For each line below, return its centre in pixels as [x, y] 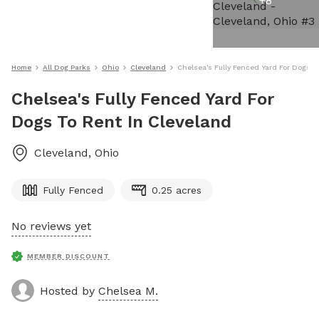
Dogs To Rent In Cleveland [121, 122]
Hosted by [69, 291]
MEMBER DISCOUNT [68, 256]
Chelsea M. [128, 291]
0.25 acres [177, 190]
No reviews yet [51, 226]
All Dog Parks [67, 67]
